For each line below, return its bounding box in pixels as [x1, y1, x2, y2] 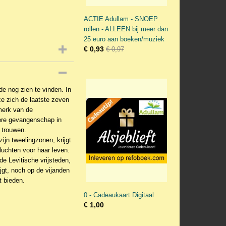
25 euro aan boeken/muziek [84, 35, 164, 43]
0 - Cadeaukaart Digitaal [84, 191, 154, 199]
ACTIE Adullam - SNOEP [84, 15, 158, 23]
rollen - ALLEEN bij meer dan [84, 25, 168, 33]
